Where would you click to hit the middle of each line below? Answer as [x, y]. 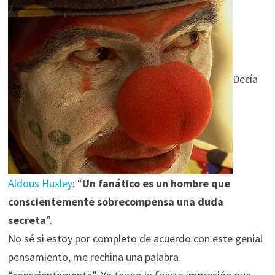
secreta [27, 220]
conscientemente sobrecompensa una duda [115, 202]
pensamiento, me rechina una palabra [93, 257]
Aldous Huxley [40, 183]
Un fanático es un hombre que [156, 183]
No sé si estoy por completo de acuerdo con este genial [135, 238]
